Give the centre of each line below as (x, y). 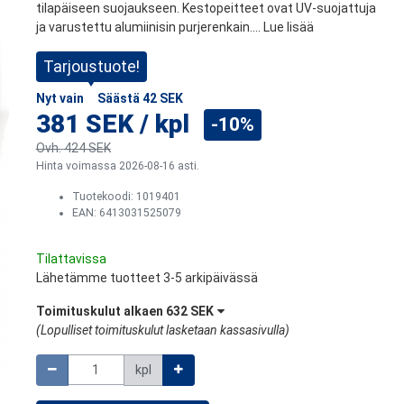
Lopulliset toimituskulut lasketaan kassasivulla (162, 330)
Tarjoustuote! (91, 66)
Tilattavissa (71, 258)
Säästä (119, 98)
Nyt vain (60, 98)
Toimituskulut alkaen (101, 311)
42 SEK (162, 98)
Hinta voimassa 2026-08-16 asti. (117, 165)
